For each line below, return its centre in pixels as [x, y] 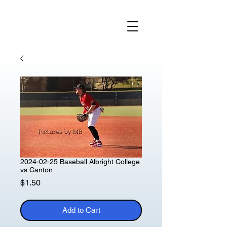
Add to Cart [81, 210]
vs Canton [36, 170]
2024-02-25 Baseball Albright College [80, 162]
